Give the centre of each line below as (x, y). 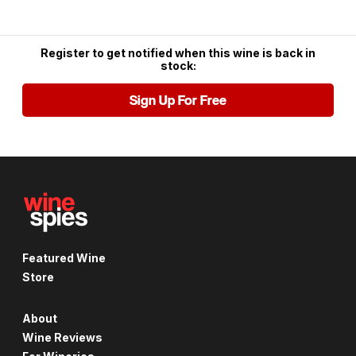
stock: (178, 66)
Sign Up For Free (178, 101)
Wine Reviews (62, 337)
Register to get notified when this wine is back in (178, 53)
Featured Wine (64, 257)
